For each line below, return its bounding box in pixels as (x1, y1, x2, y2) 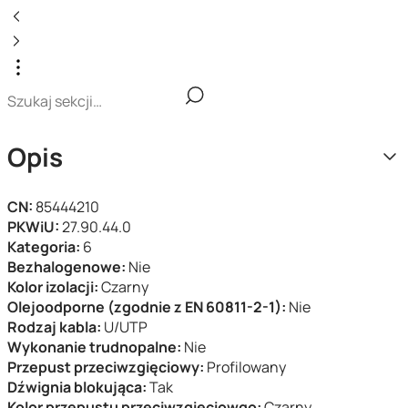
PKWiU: (7, 217, 62, 237)
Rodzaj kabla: (7, 317, 104, 337)
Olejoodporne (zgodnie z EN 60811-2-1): (7, 297, 289, 317)
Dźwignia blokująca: (7, 377, 149, 397)
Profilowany (207, 357, 286, 377)
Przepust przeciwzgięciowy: (7, 357, 207, 377)
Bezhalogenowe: (7, 257, 128, 277)
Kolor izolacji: (7, 277, 101, 297)
